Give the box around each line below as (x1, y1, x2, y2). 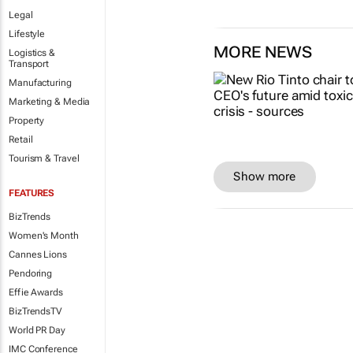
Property (9, 115, 45, 126)
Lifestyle (9, 28, 46, 39)
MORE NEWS (213, 43, 312, 62)
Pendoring (9, 268, 53, 279)
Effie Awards (9, 287, 63, 298)
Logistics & (9, 47, 55, 58)
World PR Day (9, 325, 65, 336)
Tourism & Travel (9, 153, 80, 164)
